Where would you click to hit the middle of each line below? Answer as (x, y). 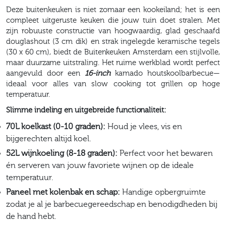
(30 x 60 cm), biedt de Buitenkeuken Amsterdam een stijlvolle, (113, 52)
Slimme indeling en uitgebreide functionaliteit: (86, 110)
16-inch (100, 73)
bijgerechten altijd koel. (48, 138)
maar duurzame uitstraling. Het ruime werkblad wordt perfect (113, 63)
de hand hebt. (31, 216)
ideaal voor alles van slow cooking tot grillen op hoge (113, 84)
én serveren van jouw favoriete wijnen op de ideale (100, 165)
